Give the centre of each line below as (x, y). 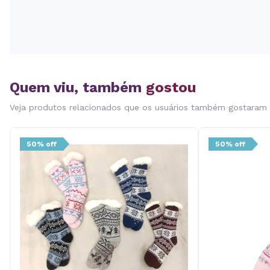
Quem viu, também (78, 87)
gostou (171, 87)
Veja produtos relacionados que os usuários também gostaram (138, 107)
